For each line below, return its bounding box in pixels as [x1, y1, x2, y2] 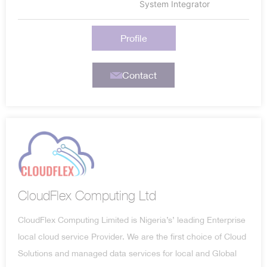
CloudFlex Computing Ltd [18, 188, 156, 203]
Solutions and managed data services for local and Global [18, 248, 237, 258]
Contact [122, 70, 157, 81]
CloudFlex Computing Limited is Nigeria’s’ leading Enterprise [18, 215, 246, 225]
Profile [120, 33, 147, 44]
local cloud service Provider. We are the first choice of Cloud [18, 231, 246, 241]
